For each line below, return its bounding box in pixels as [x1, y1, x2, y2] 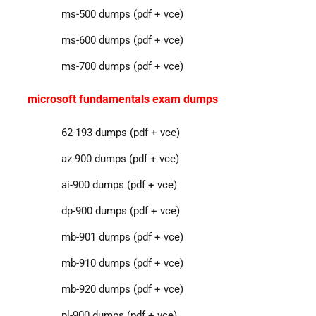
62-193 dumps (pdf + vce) [61, 126, 180, 139]
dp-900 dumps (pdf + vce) [61, 204, 180, 217]
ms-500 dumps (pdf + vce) [61, 7, 183, 20]
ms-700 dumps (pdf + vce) [61, 59, 183, 73]
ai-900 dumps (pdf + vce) [61, 178, 177, 191]
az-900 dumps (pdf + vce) [61, 152, 179, 165]
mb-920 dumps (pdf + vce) [61, 282, 183, 296]
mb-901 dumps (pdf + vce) [61, 230, 183, 243]
